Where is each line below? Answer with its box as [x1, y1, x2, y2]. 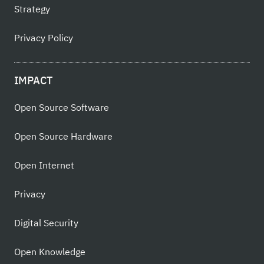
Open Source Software [14, 100, 109, 115]
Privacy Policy [14, 31, 73, 45]
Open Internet [14, 158, 74, 173]
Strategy [14, 2, 50, 16]
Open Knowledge [14, 245, 85, 259]
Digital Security [14, 216, 78, 230]
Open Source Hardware [14, 129, 113, 144]
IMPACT [14, 72, 52, 88]
